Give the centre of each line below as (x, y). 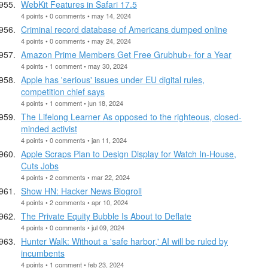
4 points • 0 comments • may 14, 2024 (76, 15)
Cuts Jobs (40, 165)
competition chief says (63, 91)
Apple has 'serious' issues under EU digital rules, (113, 79)
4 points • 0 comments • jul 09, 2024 (73, 227)
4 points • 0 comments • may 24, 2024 (76, 40)
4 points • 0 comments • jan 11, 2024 (74, 140)
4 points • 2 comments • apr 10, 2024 (74, 202)
